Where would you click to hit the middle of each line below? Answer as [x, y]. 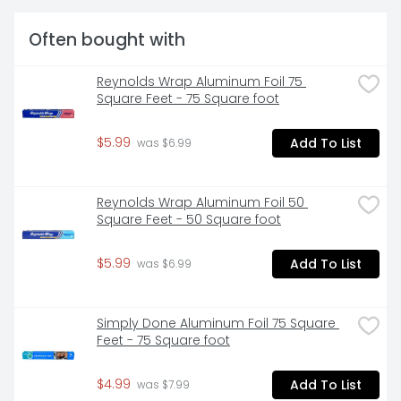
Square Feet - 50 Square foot [189, 220]
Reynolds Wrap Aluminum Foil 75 [200, 82]
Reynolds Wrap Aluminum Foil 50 [200, 203]
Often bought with [107, 40]
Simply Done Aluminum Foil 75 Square [216, 324]
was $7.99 [162, 385]
